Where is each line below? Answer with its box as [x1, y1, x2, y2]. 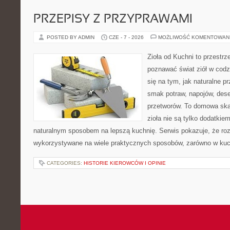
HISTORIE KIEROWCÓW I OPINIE [84, 160, 166, 166]
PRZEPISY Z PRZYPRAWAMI [33, 14, 193, 25]
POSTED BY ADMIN [47, 34, 96, 40]
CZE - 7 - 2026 [109, 34, 144, 40]
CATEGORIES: [47, 160, 84, 166]
